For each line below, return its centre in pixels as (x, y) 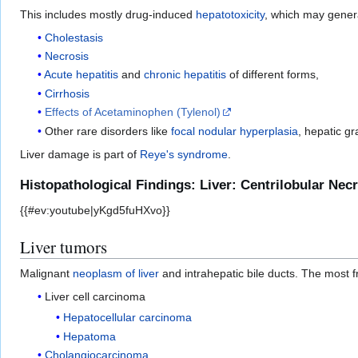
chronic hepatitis (185, 75)
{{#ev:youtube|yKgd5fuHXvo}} (95, 210)
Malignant (46, 273)
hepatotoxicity (230, 14)
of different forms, (273, 75)
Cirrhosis (68, 93)
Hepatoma (89, 336)
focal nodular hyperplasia (235, 131)
